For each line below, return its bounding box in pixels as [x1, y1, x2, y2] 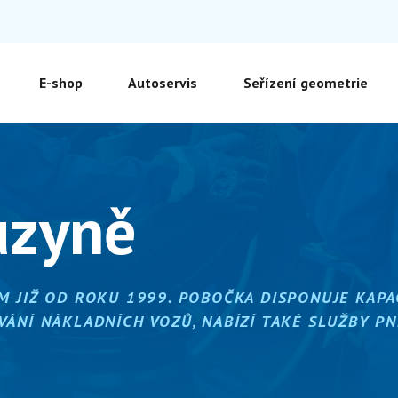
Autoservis [128, 74, 198, 92]
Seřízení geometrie [243, 74, 368, 92]
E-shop [38, 74, 83, 92]
